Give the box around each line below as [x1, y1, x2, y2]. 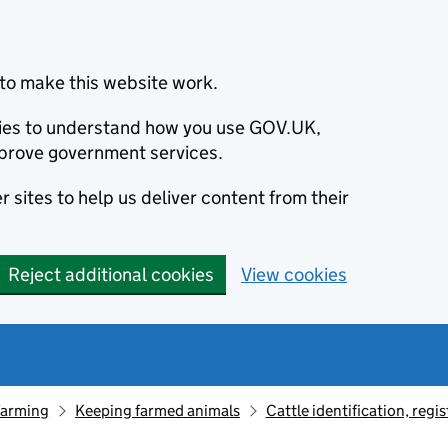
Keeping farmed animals [74, 401, 240, 420]
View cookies [241, 263, 347, 286]
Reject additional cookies [8, 263, 214, 286]
